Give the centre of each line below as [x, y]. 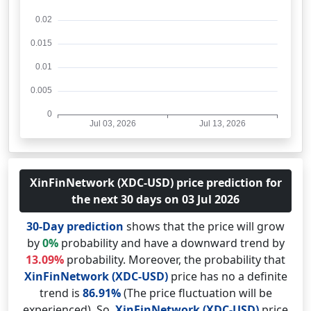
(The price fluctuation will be [196, 293]
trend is [61, 293]
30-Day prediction [75, 226]
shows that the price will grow [204, 226]
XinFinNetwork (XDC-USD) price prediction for [155, 183]
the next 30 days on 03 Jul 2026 [155, 199]
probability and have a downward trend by [171, 243]
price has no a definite [227, 276]
